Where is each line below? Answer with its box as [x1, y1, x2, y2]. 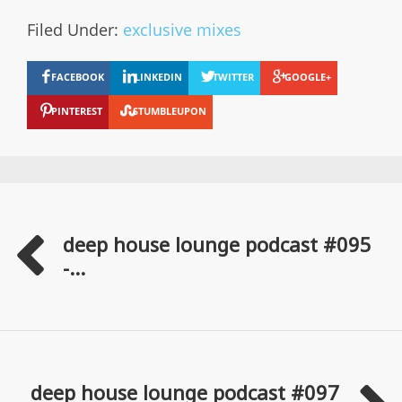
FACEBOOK [51, 69, 104, 83]
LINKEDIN [135, 69, 182, 83]
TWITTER [213, 69, 254, 83]
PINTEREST [51, 103, 102, 118]
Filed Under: [27, 18, 123, 40]
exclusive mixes [123, 18, 241, 40]
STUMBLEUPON [133, 103, 206, 118]
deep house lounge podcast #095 [63, 230, 371, 258]
